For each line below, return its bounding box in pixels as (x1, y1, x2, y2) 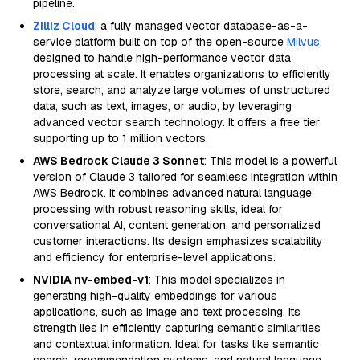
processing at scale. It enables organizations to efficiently (33, 67, 331, 81)
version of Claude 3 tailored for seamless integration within (33, 170, 337, 184)
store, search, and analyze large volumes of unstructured (33, 83, 330, 97)
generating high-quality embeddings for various (33, 288, 277, 303)
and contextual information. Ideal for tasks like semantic (33, 337, 319, 351)
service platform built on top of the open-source (33, 35, 287, 49)
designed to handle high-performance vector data (33, 51, 291, 65)
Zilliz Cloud (33, 18, 95, 33)
